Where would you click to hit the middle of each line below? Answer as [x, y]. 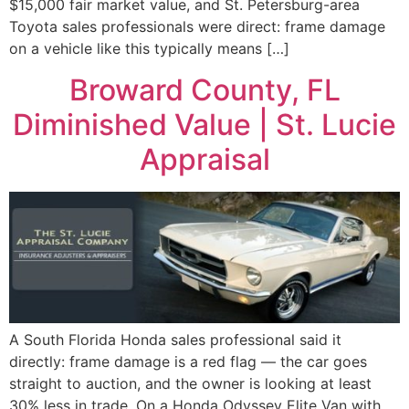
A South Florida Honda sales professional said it [175, 340]
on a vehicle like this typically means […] [149, 49]
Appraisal [204, 159]
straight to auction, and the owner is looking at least [190, 384]
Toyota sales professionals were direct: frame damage [197, 27]
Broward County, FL [204, 89]
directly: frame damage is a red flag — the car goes [188, 362]
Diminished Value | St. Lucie [204, 124]
